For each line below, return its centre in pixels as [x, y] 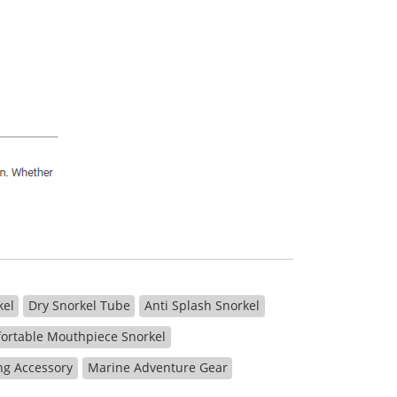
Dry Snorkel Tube [79, 305]
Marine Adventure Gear [157, 367]
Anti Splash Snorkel [202, 305]
